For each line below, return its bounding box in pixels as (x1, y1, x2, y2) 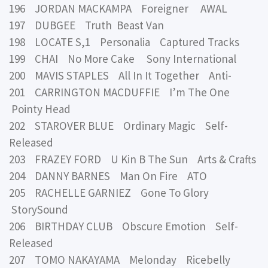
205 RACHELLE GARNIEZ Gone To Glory (9, 185, 214, 200)
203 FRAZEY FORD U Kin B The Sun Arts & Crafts (9, 152, 256, 167)
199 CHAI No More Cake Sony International (9, 51, 236, 66)
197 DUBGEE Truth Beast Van (9, 18, 164, 33)
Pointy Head (9, 102, 71, 117)
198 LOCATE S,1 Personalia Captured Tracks (9, 35, 239, 50)
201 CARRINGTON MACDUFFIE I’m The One (9, 85, 232, 100)
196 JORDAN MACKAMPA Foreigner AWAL (9, 1, 227, 16)
